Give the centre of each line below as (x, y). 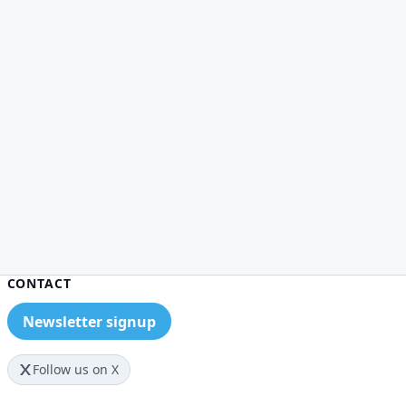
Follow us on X (76, 370)
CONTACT (39, 284)
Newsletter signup (89, 321)
